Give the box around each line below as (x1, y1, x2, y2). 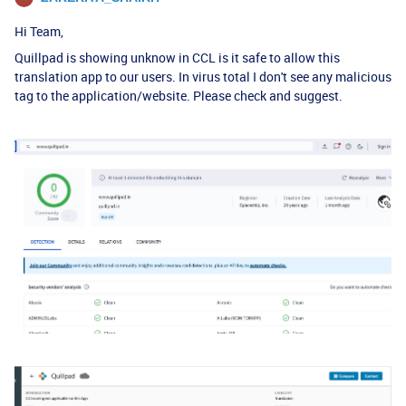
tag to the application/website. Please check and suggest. (14, 87, 343, 104)
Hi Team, (14, 23, 63, 40)
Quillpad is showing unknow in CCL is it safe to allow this (14, 49, 340, 66)
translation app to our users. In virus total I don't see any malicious (14, 68, 391, 85)
